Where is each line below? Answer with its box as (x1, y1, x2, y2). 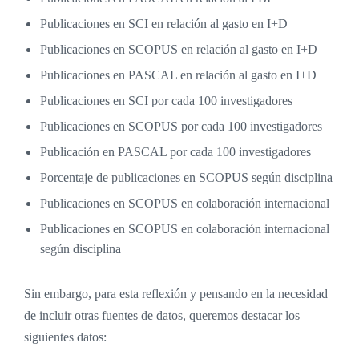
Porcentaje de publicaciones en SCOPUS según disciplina (40, 171, 333, 185)
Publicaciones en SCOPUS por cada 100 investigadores (40, 119, 322, 134)
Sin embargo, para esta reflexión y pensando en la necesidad (24, 287, 328, 301)
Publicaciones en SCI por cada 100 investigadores (40, 94, 292, 108)
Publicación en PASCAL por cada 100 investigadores (40, 145, 311, 159)
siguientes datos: (24, 330, 107, 345)
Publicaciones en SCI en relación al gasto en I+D (40, 17, 288, 31)
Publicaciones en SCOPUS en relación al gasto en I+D (40, 42, 317, 57)
